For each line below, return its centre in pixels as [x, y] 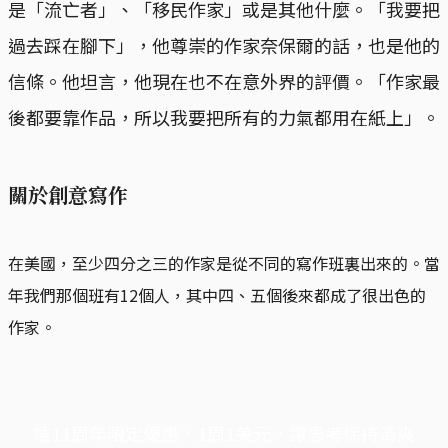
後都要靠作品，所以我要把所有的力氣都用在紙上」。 [224, 116]
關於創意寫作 [68, 194]
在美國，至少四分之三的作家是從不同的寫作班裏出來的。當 [224, 262]
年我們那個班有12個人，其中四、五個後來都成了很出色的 [217, 294]
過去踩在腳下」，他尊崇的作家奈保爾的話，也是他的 [224, 44]
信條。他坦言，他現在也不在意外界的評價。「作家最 [224, 80]
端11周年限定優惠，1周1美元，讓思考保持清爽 [224, 432]
